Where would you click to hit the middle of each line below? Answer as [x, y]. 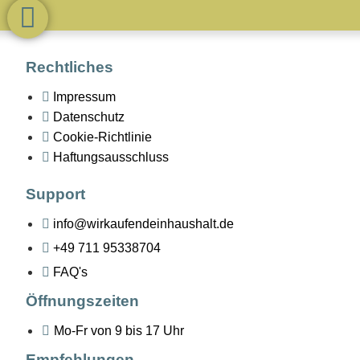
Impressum [84, 97]
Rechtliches [70, 67]
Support [56, 194]
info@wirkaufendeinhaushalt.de [143, 224]
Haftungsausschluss [110, 157]
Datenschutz [88, 117]
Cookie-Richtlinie [102, 137]
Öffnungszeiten [83, 301]
